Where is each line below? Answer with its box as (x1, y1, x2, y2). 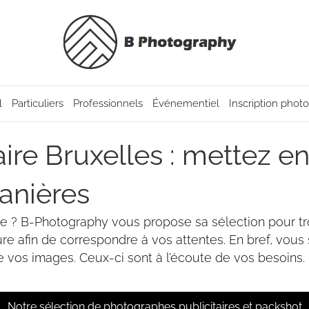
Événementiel (152, 97, 219, 110)
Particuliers (11, 97, 63, 110)
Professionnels (72, 97, 143, 110)
